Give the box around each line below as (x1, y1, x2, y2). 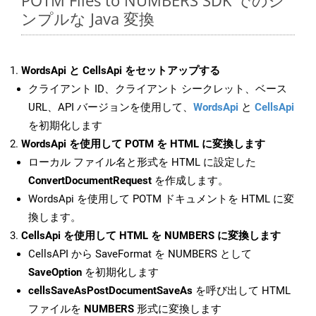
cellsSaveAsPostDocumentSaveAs (28, 284, 193, 298)
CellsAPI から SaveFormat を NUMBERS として (28, 248, 252, 261)
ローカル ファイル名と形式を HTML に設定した (28, 156, 256, 169)
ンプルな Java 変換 (21, 8, 154, 30)
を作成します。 (152, 174, 229, 188)
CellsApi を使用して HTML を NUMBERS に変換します (21, 229, 281, 243)
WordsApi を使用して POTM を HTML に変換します (21, 138, 265, 151)
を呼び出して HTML (193, 284, 291, 298)
